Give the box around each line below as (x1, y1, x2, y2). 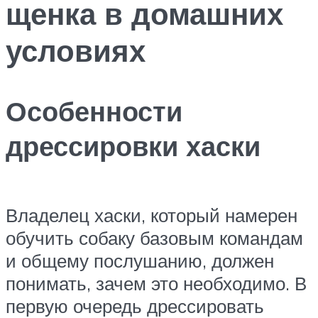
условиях (6, 32, 146, 70)
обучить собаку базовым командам (6, 226, 303, 250)
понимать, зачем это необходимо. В (6, 272, 307, 295)
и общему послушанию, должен (6, 249, 274, 273)
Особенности (6, 93, 182, 128)
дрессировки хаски (6, 128, 261, 163)
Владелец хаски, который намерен (6, 204, 297, 227)
